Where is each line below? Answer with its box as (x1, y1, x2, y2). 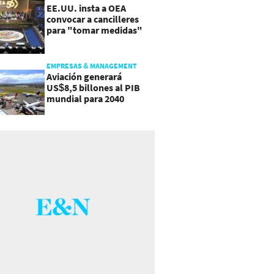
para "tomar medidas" (46, 23, 143, 36)
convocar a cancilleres (46, 12, 139, 25)
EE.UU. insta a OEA (46, 1, 126, 14)
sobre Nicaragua (46, 34, 115, 47)
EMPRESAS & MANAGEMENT (46, 61, 137, 70)
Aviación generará (46, 70, 122, 83)
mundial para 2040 (46, 92, 124, 105)
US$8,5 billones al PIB (46, 81, 140, 94)
